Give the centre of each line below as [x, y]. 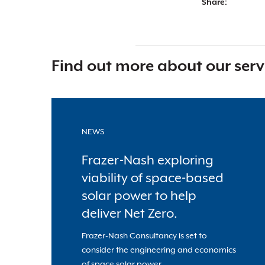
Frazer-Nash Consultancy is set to [144, 236]
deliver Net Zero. [130, 214]
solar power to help [139, 196]
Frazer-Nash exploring [148, 160]
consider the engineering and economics [159, 250]
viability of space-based [153, 178]
